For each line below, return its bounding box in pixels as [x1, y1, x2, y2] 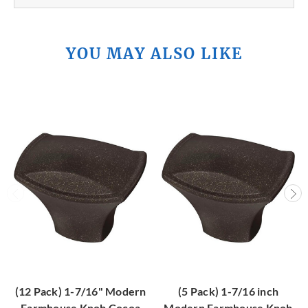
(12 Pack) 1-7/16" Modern [14, 285, 146, 298]
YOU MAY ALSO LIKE [65, 44, 243, 64]
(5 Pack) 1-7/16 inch [178, 285, 278, 298]
